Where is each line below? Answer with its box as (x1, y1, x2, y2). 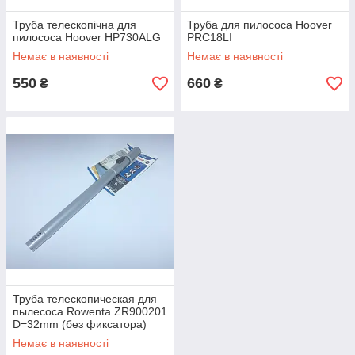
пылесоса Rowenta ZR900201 (13, 305, 167, 318)
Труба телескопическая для (13, 292, 157, 305)
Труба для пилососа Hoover (187, 18, 332, 31)
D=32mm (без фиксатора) (13, 318, 147, 330)
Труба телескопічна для (13, 18, 136, 31)
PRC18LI (187, 31, 232, 44)
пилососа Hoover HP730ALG (13, 31, 161, 44)
